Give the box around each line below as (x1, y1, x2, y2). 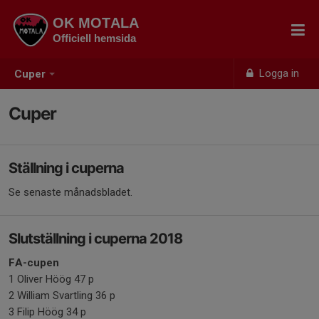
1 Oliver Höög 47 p (9, 273, 94, 286)
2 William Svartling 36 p (9, 289, 115, 302)
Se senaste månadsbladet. (9, 186, 132, 199)
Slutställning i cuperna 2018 (9, 230, 182, 247)
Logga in (256, 67, 300, 80)
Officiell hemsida (53, 32, 136, 44)
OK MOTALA (53, 15, 139, 31)
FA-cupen (9, 256, 59, 269)
